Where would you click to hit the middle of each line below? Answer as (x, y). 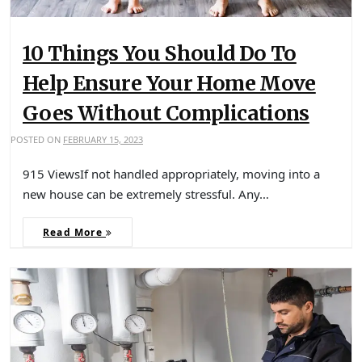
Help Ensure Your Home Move (169, 84)
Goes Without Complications (166, 114)
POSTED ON (37, 140)
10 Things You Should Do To (160, 54)
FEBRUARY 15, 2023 (103, 140)
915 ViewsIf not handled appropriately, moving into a (171, 174)
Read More (74, 233)
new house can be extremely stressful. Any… (146, 194)
